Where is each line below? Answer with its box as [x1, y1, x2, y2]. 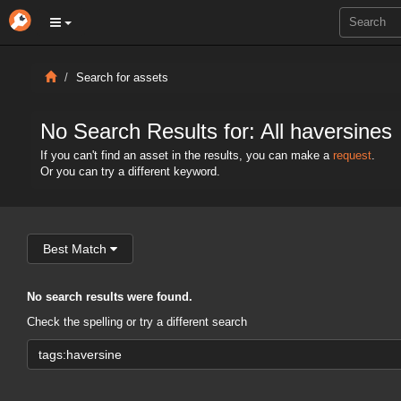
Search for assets [76, 72, 168, 84]
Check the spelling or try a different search [27, 316, 247, 328]
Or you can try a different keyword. [40, 166, 220, 178]
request [333, 149, 371, 162]
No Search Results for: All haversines [40, 119, 392, 143]
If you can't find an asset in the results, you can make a [40, 149, 333, 162]
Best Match [43, 242, 107, 256]
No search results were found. [27, 291, 192, 303]
